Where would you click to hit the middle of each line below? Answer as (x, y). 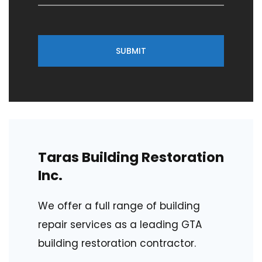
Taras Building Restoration (131, 157)
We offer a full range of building (119, 206)
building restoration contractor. (117, 243)
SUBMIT (131, 51)
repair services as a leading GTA (120, 224)
